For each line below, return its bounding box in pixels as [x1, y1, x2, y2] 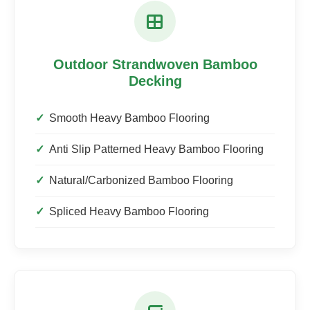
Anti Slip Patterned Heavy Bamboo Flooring [49, 143, 264, 155]
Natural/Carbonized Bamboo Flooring [49, 174, 233, 186]
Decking [128, 73, 182, 89]
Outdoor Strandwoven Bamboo [53, 57, 257, 72]
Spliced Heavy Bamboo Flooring [49, 206, 209, 217]
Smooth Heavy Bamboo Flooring [49, 112, 210, 124]
